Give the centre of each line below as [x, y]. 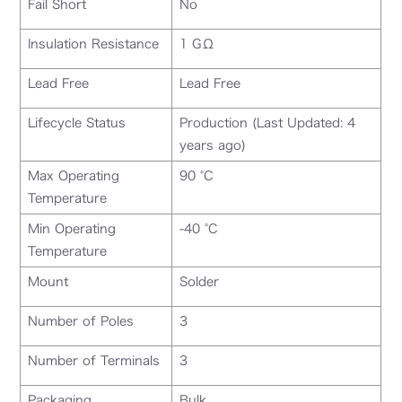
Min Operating [72, 228]
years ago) [213, 145]
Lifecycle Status [77, 122]
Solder [200, 281]
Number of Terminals [94, 360]
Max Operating [74, 175]
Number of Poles [81, 321]
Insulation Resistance [94, 44]
